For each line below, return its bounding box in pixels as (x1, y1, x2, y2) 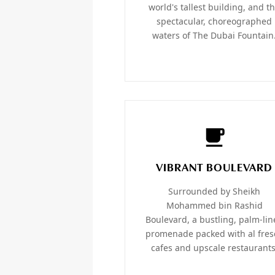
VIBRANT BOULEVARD (156, 163, 273, 175)
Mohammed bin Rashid (166, 199, 263, 212)
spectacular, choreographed (157, 15, 273, 28)
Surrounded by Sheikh (168, 185, 261, 198)
